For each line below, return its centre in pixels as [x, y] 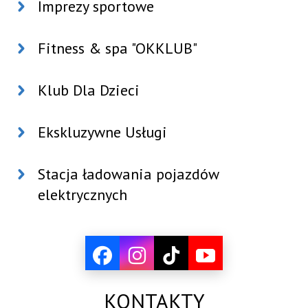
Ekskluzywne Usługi [103, 132]
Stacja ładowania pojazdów [129, 174]
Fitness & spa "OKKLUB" [118, 48]
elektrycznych [83, 195]
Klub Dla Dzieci [89, 90]
